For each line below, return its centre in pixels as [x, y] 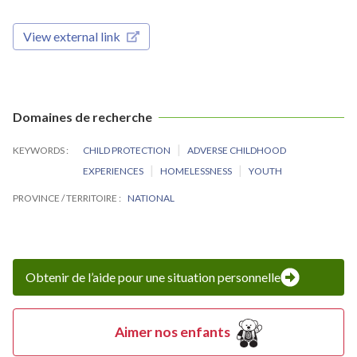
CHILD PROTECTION [127, 150]
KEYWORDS [39, 150]
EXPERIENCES [114, 171]
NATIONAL [151, 198]
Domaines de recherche [82, 116]
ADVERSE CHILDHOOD [237, 150]
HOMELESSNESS [197, 171]
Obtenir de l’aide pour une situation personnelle [153, 277]
